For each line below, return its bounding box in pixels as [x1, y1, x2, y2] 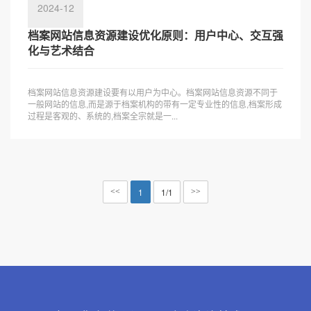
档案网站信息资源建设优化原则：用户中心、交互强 [28, 27, 283, 43]
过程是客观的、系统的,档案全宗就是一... [28, 110, 178, 121]
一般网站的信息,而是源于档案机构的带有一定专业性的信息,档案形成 [28, 98, 282, 110]
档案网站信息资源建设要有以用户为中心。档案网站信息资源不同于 [28, 86, 278, 98]
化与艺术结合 [28, 42, 94, 58]
